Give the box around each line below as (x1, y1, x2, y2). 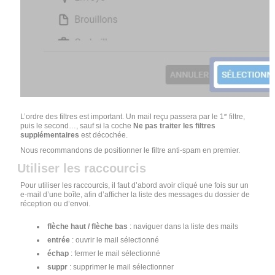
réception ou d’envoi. (20, 199, 91, 208)
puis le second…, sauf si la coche (20, 121, 134, 130)
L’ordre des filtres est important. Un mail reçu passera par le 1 (20, 112, 225, 121)
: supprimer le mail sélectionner (69, 262, 174, 271)
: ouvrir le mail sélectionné (72, 235, 160, 244)
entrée (47, 235, 72, 244)
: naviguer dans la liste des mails (130, 222, 239, 231)
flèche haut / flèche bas (47, 222, 130, 231)
